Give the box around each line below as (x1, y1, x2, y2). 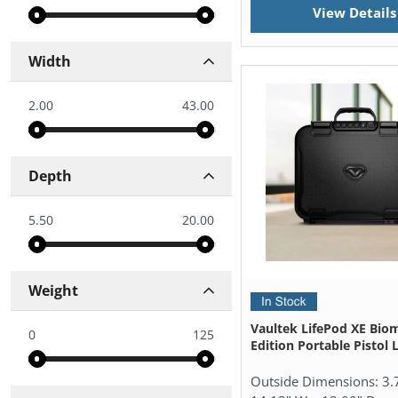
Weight (28, 281, 78, 301)
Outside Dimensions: (251, 372, 383, 391)
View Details (312, 4, 396, 22)
